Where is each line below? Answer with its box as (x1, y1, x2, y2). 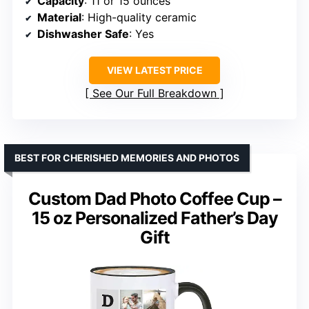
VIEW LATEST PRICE (106, 63, 203, 76)
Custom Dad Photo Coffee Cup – (28, 188, 281, 209)
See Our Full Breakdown (92, 86, 217, 100)
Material (37, 10, 81, 24)
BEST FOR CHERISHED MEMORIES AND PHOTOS (14, 151, 239, 163)
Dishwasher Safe (37, 26, 129, 41)
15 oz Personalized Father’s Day (31, 207, 278, 228)
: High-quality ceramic (81, 10, 197, 24)
